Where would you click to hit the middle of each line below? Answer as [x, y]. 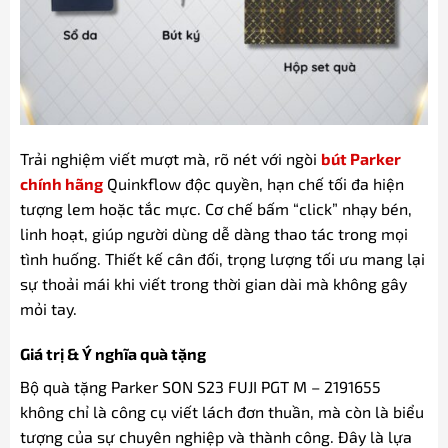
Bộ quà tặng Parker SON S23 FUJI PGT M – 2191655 [200, 387]
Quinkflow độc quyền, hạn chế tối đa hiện [253, 183]
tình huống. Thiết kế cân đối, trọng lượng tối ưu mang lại [222, 258]
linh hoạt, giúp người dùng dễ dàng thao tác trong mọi [213, 233]
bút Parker [360, 158]
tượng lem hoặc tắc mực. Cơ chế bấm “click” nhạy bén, [215, 208]
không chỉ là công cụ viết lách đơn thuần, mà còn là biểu [221, 412]
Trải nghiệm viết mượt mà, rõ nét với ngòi [170, 158]
